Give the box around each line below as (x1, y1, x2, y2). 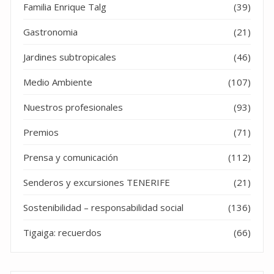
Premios (23, 126, 59, 139)
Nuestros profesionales (23, 101, 123, 114)
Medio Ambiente (23, 76, 92, 89)
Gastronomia (23, 26, 78, 39)
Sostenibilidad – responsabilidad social (23, 201, 183, 214)
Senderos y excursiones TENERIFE (23, 176, 170, 189)
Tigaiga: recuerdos (23, 226, 102, 239)
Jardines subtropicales (23, 51, 116, 64)
